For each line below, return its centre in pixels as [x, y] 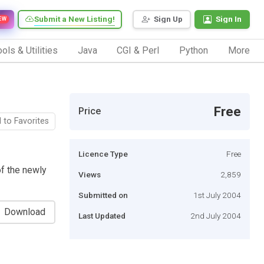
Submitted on [103, 195]
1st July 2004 [217, 195]
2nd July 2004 [216, 215]
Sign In [229, 19]
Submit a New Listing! [75, 19]
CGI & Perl [138, 50]
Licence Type [103, 154]
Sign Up [168, 19]
